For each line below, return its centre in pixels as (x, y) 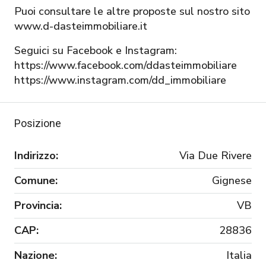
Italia (239, 255)
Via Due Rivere (216, 155)
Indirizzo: (36, 155)
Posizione (38, 123)
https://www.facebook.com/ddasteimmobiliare (126, 65)
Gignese (232, 180)
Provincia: (38, 205)
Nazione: (36, 255)
